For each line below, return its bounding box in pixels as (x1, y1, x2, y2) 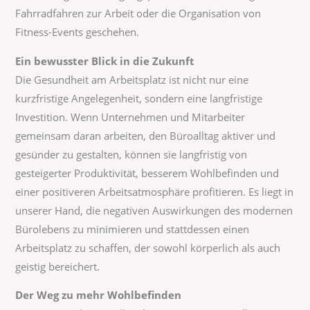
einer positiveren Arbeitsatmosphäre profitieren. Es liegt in (15, 184, 294, 199)
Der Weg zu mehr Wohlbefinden (15, 288, 182, 302)
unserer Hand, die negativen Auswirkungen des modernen (15, 203, 293, 217)
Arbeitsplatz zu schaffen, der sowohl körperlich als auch (15, 240, 281, 255)
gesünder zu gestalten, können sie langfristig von (15, 147, 248, 161)
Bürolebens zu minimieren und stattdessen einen (15, 221, 250, 236)
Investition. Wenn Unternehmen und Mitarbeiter (15, 109, 246, 124)
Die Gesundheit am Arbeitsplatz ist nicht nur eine (15, 72, 249, 86)
